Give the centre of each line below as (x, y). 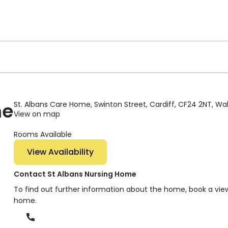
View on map (37, 114)
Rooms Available (43, 135)
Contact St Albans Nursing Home (75, 174)
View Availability (71, 152)
